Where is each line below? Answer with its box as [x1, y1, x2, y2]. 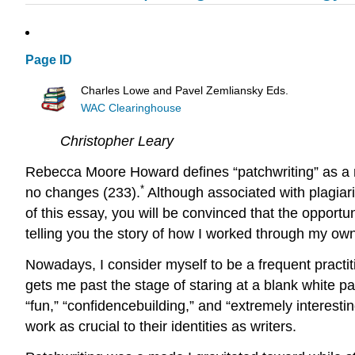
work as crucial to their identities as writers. [25, 318, 296, 334]
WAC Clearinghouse [81, 101, 182, 114]
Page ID [25, 53, 72, 67]
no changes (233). [25, 185, 140, 201]
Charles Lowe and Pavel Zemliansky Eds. [81, 84, 289, 97]
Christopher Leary [60, 133, 174, 150]
